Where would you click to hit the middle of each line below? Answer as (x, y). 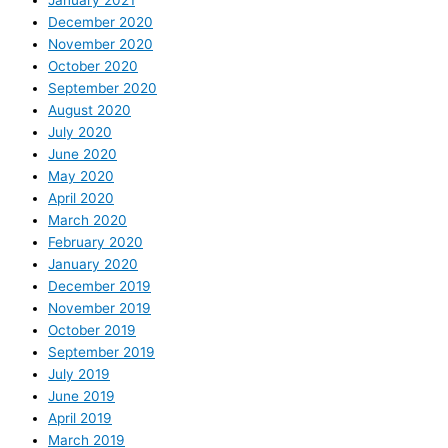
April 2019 (80, 418)
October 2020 (93, 66)
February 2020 (95, 242)
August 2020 (89, 110)
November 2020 (100, 44)
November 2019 (99, 308)
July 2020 (80, 132)
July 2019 (79, 374)
